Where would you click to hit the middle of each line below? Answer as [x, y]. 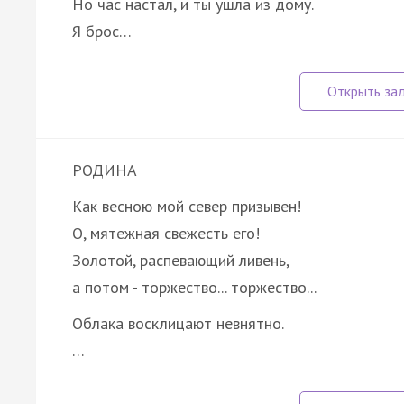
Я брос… [102, 31]
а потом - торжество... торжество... [194, 287]
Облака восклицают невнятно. [178, 323]
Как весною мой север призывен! [187, 206]
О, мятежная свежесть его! [166, 233]
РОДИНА [105, 170]
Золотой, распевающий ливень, [181, 260]
